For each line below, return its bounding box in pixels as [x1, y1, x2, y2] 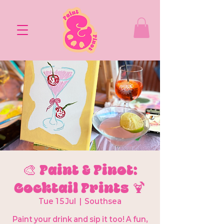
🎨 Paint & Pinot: [22, 157, 137, 180]
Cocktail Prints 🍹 [14, 175, 146, 198]
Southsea [84, 196, 121, 205]
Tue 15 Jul [38, 196, 76, 205]
